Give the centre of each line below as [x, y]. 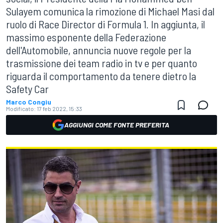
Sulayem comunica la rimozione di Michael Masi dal [110, 11]
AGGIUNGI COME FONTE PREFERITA [116, 125]
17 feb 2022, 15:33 [59, 109]
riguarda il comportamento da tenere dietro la [101, 76]
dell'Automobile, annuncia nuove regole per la [99, 50]
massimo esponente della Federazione [86, 37]
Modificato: [21, 109]
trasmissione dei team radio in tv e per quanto [102, 63]
